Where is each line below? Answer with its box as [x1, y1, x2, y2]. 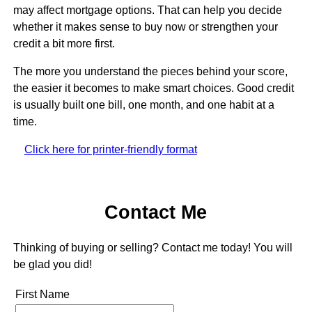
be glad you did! [13, 258, 92, 270]
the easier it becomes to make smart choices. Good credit [13, 81, 294, 94]
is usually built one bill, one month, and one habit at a [13, 98, 274, 111]
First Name [15, 288, 70, 300]
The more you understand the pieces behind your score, [13, 65, 288, 77]
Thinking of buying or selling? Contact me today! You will [13, 241, 292, 253]
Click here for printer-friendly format [24, 143, 197, 155]
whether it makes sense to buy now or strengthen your [13, 20, 278, 33]
